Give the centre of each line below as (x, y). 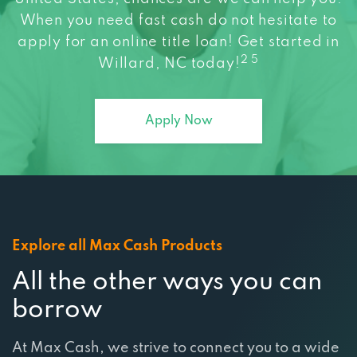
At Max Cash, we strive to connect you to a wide (176, 326)
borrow (57, 288)
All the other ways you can (167, 261)
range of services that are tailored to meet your (173, 345)
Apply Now (178, 99)
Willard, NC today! (169, 42)
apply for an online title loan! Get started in (178, 20)
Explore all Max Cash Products (117, 224)
